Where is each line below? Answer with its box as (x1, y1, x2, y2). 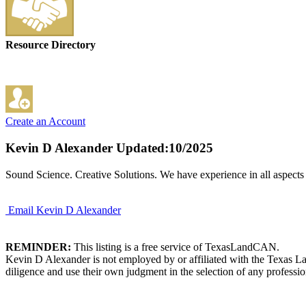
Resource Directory (5, 39, 96, 51)
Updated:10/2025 (113, 141, 213, 156)
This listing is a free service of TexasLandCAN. (71, 240, 279, 253)
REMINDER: (5, 240, 71, 253)
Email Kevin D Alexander (8, 204, 121, 216)
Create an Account (5, 115, 85, 128)
